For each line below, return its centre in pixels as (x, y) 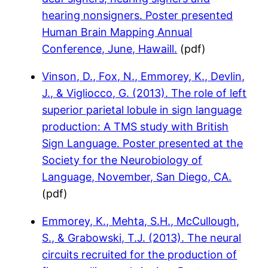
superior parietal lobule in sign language (142, 109)
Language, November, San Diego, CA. (137, 176)
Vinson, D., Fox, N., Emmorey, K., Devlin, (144, 76)
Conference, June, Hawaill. (110, 48)
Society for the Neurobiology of (122, 160)
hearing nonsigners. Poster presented (138, 15)
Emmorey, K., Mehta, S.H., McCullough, (141, 221)
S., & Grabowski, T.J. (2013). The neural (142, 237)
